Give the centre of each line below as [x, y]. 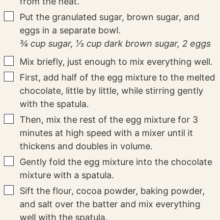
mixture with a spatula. [67, 175]
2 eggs [197, 44]
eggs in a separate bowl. [70, 30]
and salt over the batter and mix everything [110, 204]
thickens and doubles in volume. [86, 146]
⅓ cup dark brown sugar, [128, 44]
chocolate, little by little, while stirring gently [112, 91]
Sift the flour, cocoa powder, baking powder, [112, 191]
